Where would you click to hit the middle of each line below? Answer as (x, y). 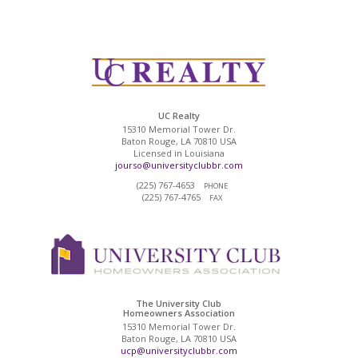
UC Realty (179, 116)
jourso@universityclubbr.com (179, 165)
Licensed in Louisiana (179, 153)
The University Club (179, 304)
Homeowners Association (179, 313)
